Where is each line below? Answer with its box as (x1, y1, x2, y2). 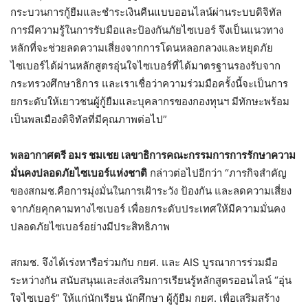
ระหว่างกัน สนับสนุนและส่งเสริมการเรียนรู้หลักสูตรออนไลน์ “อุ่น (10, 273, 291, 287)
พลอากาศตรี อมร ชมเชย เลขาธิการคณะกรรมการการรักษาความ (10, 148, 296, 162)
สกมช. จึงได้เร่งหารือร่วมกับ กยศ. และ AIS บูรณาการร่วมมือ (10, 255, 278, 269)
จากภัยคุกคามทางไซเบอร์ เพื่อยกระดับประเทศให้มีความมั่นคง (10, 201, 285, 215)
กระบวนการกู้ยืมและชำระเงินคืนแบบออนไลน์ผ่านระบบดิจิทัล (10, 5, 282, 19)
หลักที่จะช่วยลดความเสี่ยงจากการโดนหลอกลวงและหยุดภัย (10, 41, 273, 54)
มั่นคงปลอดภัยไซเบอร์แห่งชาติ (10, 166, 147, 179)
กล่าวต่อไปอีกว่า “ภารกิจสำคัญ (147, 166, 287, 179)
